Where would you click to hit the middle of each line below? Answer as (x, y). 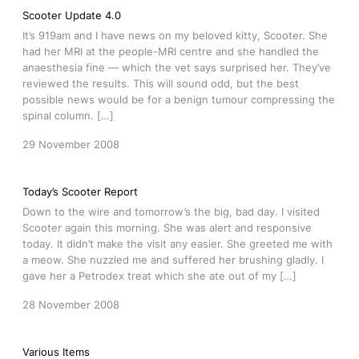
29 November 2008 (71, 144)
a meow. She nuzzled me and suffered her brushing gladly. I (173, 260)
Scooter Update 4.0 (72, 15)
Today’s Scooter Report (80, 192)
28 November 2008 (71, 305)
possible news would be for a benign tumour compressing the (179, 99)
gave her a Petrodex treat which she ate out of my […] (159, 276)
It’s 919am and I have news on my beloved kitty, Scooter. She (175, 35)
